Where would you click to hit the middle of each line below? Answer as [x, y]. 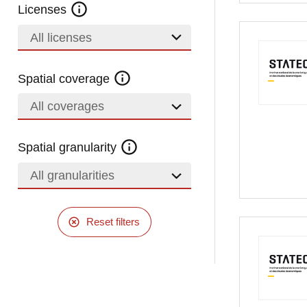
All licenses [61, 37]
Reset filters [113, 221]
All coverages [67, 107]
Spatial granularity [69, 148]
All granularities [72, 175]
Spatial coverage [66, 78]
